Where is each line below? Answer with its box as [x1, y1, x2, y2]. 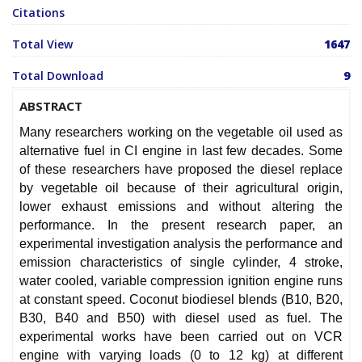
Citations [12, 5, 65, 21]
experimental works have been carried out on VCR [19, 330, 343, 344]
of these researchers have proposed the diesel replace [19, 162, 343, 177]
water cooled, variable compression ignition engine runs [19, 274, 343, 288]
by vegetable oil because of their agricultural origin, [19, 181, 343, 196]
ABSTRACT [19, 98, 82, 115]
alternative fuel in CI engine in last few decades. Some [19, 144, 343, 158]
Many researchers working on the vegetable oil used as [19, 125, 343, 140]
